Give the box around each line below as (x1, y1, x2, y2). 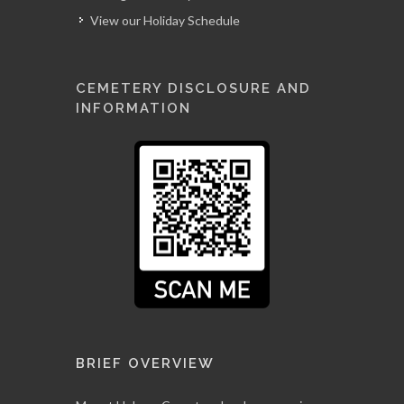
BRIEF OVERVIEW (76, 355, 215, 372)
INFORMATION (76, 99, 191, 116)
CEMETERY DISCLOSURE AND (76, 79, 311, 96)
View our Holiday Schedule (90, 12, 240, 28)
